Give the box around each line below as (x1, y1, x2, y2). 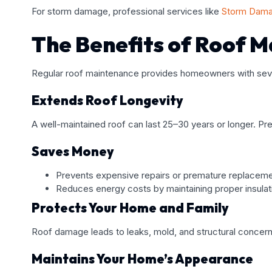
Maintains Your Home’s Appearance (32, 250, 253, 267)
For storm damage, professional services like (32, 5, 219, 17)
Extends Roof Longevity (32, 92, 183, 108)
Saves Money (32, 143, 114, 159)
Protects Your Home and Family (32, 199, 229, 216)
